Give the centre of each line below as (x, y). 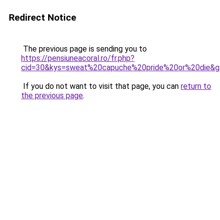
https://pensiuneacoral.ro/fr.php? (78, 58)
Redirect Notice (42, 17)
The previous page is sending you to (84, 49)
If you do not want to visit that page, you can (101, 86)
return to (196, 86)
